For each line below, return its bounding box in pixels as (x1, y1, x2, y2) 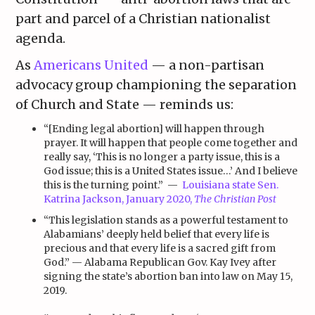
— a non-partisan (148, 57, 265, 74)
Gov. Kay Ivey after (187, 256, 277, 269)
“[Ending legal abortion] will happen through (44, 122, 265, 136)
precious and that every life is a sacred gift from (44, 242, 276, 255)
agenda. (15, 30, 66, 47)
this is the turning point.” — (44, 179, 183, 192)
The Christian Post (194, 193, 277, 206)
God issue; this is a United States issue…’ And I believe (44, 165, 298, 178)
